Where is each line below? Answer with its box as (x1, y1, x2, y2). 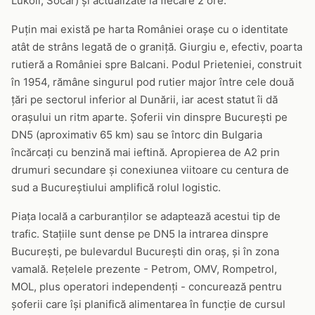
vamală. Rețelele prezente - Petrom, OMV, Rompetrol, (11, 262, 277, 276)
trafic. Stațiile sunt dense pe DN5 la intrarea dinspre (11, 227, 269, 240)
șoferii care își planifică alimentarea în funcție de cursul (11, 297, 285, 311)
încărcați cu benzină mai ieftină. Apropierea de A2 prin (11, 146, 280, 159)
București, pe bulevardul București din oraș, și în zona (11, 245, 279, 258)
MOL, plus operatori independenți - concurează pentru (11, 280, 282, 293)
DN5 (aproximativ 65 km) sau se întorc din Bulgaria (11, 128, 262, 141)
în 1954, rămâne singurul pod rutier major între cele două (11, 75, 294, 89)
